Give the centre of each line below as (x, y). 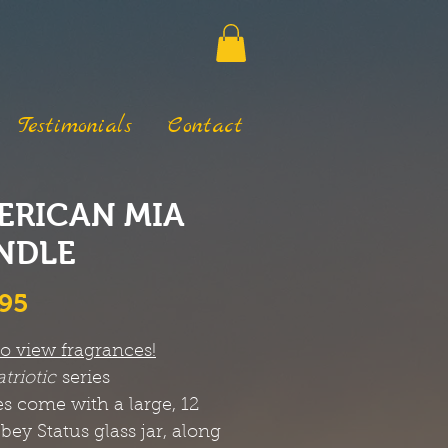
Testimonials (75, 126)
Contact (205, 126)
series (83, 379)
